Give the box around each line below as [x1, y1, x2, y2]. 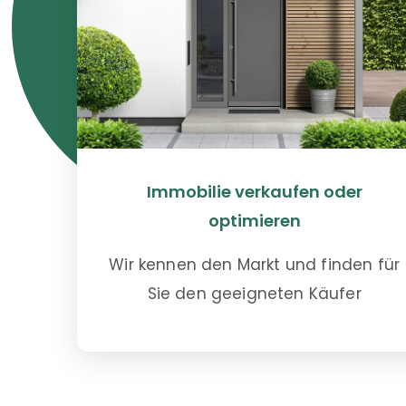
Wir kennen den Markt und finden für [109, 253, 401, 275]
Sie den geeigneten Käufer [147, 282, 362, 304]
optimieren [208, 208, 301, 232]
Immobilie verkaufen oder [146, 179, 362, 203]
